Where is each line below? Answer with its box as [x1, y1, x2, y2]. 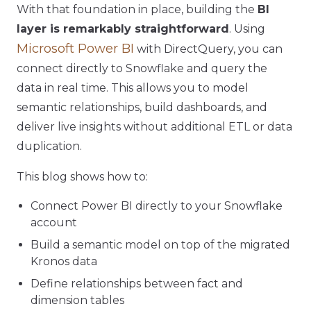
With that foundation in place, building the [17, 3, 258, 16]
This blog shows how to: [17, 170, 148, 183]
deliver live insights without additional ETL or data [17, 120, 292, 133]
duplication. [17, 140, 82, 153]
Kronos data [31, 255, 97, 268]
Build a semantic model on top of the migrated [31, 238, 290, 251]
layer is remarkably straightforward [17, 22, 229, 35]
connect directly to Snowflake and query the [17, 62, 267, 75]
